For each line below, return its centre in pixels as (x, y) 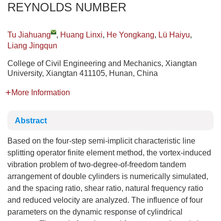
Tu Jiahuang (29, 35)
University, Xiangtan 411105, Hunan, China (83, 73)
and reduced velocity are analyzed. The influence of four (105, 200)
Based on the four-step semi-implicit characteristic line (101, 141)
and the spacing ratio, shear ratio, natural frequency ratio (105, 188)
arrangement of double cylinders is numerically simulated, (108, 176)
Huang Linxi (81, 35)
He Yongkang (130, 35)
